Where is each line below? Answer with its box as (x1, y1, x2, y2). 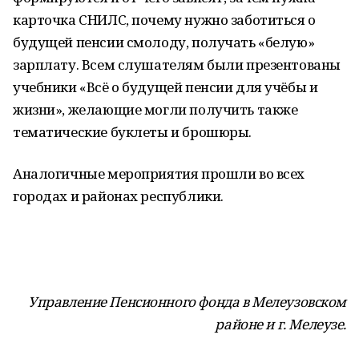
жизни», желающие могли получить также (13, 100, 298, 119)
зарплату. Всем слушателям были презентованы (13, 55, 341, 74)
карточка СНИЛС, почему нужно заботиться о (13, 10, 316, 29)
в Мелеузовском (241, 292, 346, 311)
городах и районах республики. (13, 187, 224, 205)
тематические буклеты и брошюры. (13, 123, 252, 141)
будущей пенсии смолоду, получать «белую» (13, 33, 315, 51)
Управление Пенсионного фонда (28, 292, 242, 311)
